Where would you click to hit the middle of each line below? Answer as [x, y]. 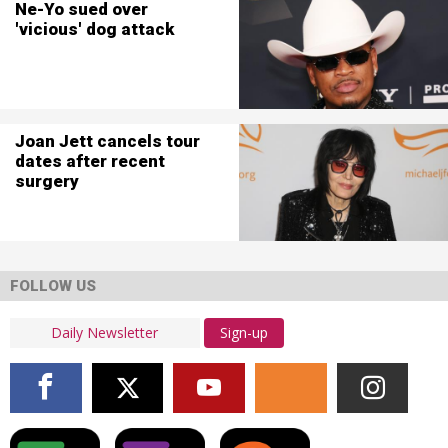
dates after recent [89, 160]
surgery [46, 180]
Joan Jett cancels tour [107, 140]
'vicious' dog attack [94, 28]
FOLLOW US [53, 286]
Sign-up [244, 332]
